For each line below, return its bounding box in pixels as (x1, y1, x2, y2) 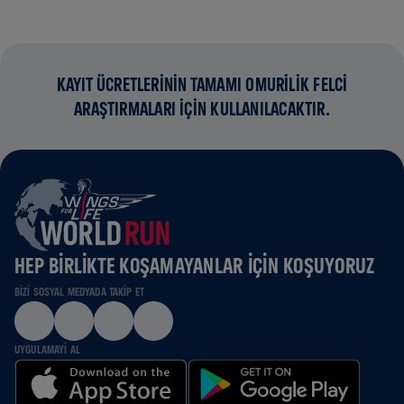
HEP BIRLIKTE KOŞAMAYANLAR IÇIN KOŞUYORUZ (14, 252, 375, 278)
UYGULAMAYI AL (14, 342, 80, 356)
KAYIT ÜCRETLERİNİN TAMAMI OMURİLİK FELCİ (56, 74, 348, 95)
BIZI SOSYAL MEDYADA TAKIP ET (14, 284, 144, 298)
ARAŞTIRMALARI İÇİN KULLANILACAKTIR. (74, 98, 330, 119)
